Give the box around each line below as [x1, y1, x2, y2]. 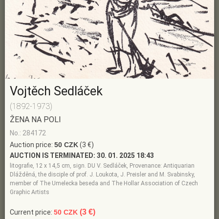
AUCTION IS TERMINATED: [10, 151, 95, 159]
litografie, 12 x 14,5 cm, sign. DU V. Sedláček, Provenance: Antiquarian [10, 162, 195, 169]
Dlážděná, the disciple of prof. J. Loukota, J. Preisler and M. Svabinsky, [10, 171, 195, 178]
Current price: [10, 208, 54, 216]
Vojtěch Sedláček [10, 84, 103, 98]
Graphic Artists [10, 188, 49, 196]
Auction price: [10, 140, 54, 149]
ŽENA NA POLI [10, 114, 61, 124]
